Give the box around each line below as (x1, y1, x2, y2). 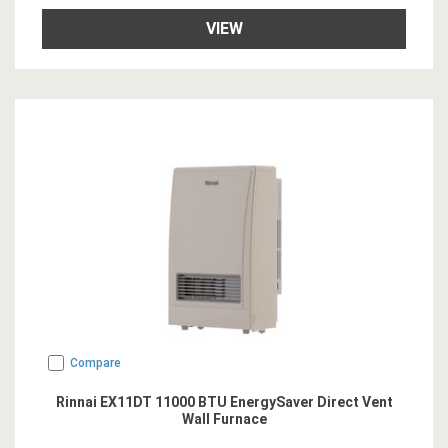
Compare (70, 356, 121, 370)
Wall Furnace (181, 411, 267, 427)
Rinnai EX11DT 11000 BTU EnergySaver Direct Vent (55, 394, 393, 410)
